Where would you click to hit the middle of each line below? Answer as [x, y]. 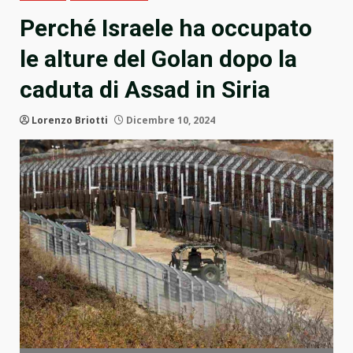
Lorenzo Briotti [70, 121]
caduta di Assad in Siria [145, 90]
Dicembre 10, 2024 [169, 121]
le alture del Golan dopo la [158, 59]
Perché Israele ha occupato [166, 28]
